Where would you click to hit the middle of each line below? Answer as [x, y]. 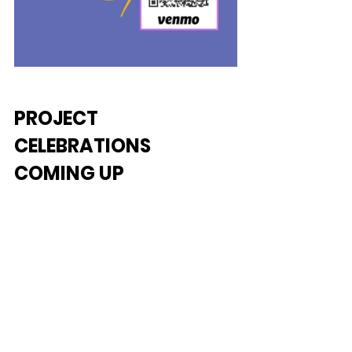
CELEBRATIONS [84, 146]
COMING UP [69, 174]
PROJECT [58, 119]
